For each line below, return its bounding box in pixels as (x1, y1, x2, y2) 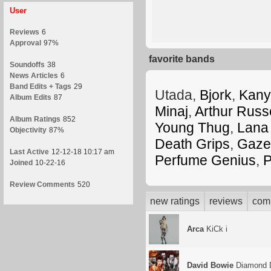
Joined (10, 158, 33, 167)
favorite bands (149, 54, 215, 64)
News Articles (10, 71, 58, 80)
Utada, (155, 87, 200, 103)
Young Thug (155, 120, 230, 135)
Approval (10, 39, 41, 47)
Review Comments (10, 180, 75, 189)
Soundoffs (10, 60, 45, 69)
